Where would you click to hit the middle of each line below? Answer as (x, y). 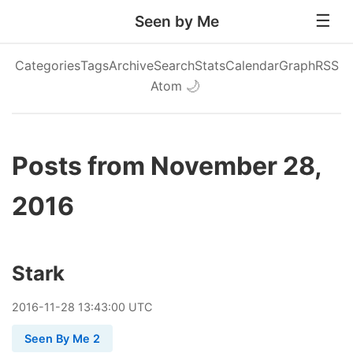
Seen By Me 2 (62, 338)
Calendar (252, 65)
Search (174, 65)
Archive (131, 65)
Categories (47, 65)
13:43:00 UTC (113, 307)
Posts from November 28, (167, 166)
